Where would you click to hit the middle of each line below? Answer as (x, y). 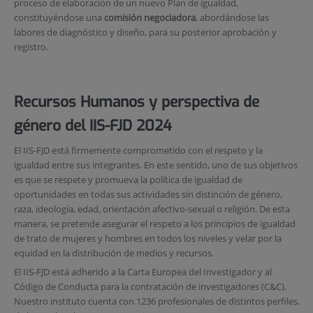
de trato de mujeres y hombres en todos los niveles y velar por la (147, 238)
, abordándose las (232, 17)
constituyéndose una (59, 17)
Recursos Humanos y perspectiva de (136, 102)
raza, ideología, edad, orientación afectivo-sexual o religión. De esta (152, 209)
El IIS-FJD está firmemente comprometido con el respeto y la (138, 150)
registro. (31, 46)
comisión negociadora (150, 17)
